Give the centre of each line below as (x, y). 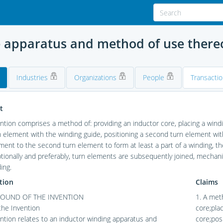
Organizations (96, 78)
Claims (207, 182)
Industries (33, 78)
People (154, 78)
